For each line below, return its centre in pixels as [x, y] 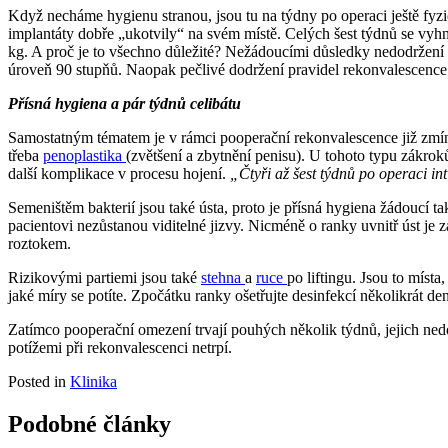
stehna [223, 278]
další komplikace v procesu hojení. [119, 174]
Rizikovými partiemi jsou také [104, 278]
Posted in [39, 382]
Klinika [93, 382]
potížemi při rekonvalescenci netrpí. [120, 348]
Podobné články [89, 424]
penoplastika [84, 156]
